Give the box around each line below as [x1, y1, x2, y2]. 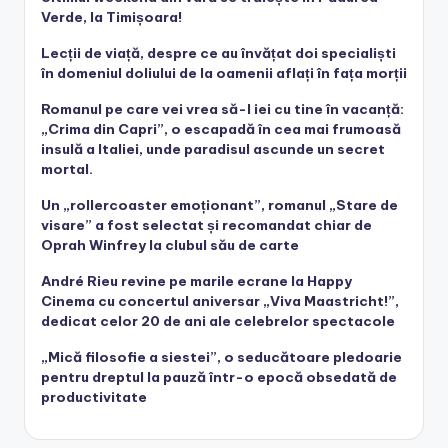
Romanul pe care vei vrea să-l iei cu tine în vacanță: [41, 100, 404, 119]
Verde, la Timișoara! [41, 8, 182, 27]
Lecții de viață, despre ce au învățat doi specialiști [41, 44, 396, 63]
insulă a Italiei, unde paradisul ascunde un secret [41, 140, 385, 159]
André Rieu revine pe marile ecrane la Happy [41, 272, 352, 291]
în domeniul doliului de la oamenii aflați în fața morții [41, 64, 407, 83]
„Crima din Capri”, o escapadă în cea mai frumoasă [41, 120, 401, 139]
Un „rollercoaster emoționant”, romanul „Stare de [41, 196, 398, 215]
